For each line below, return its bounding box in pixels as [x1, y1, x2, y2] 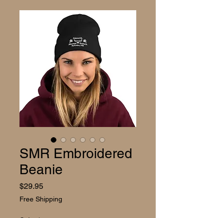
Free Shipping [19, 195, 62, 203]
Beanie [19, 162, 63, 178]
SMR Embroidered [19, 145, 132, 162]
